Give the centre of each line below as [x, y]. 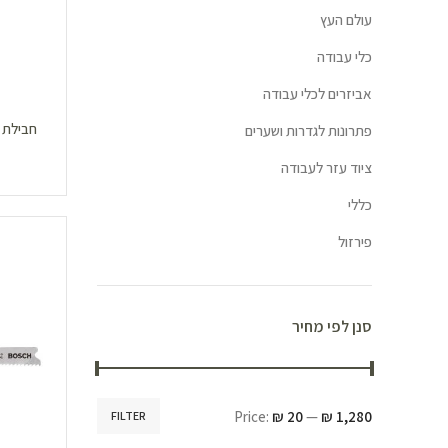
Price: [253, 416]
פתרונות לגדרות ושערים [308, 130]
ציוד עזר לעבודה [326, 167]
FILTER [128, 415]
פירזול [355, 241]
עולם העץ [346, 19]
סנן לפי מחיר [332, 326]
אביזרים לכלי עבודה [317, 93]
